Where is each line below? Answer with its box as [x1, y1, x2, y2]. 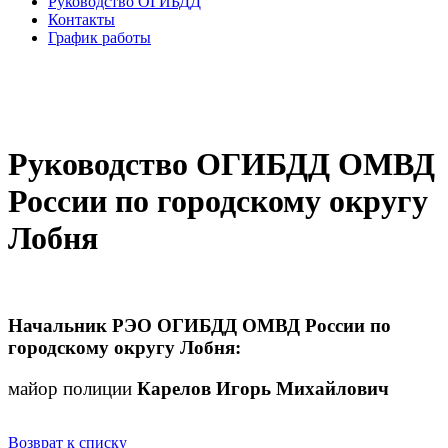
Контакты [48, 11, 115, 29]
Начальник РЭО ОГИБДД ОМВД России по [8, 315, 391, 337]
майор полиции [8, 378, 137, 399]
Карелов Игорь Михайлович [137, 378, 389, 399]
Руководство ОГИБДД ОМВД [8, 146, 435, 183]
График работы [48, 29, 151, 47]
